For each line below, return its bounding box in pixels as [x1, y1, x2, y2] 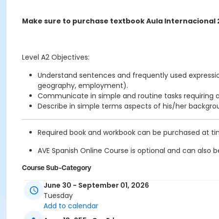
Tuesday [44, 191, 73, 201]
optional [137, 146, 165, 155]
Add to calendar [44, 201, 98, 211]
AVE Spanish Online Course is [38, 146, 137, 155]
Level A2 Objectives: [22, 52, 89, 62]
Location [22, 197, 49, 204]
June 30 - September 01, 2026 [44, 180, 149, 191]
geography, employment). [38, 81, 128, 90]
